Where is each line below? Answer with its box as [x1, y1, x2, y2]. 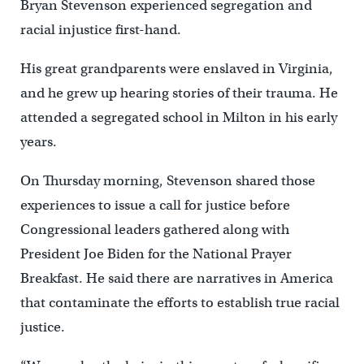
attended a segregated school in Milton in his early [19, 109, 337, 127]
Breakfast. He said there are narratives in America [19, 270, 333, 288]
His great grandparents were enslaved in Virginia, [19, 60, 333, 78]
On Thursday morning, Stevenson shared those [19, 172, 315, 190]
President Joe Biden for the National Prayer [19, 245, 292, 263]
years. [19, 133, 57, 151]
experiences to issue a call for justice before [19, 197, 290, 214]
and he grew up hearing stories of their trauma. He [19, 84, 338, 102]
